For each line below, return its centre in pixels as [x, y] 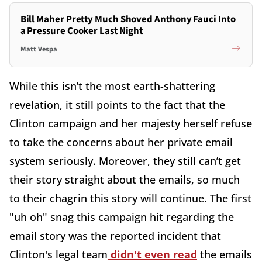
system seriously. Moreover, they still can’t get [125, 161]
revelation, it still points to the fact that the [117, 104]
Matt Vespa [39, 49]
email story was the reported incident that [115, 235]
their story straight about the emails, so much [125, 179]
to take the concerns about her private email [121, 142]
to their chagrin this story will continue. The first [130, 198]
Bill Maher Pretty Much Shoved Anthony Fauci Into [128, 19]
